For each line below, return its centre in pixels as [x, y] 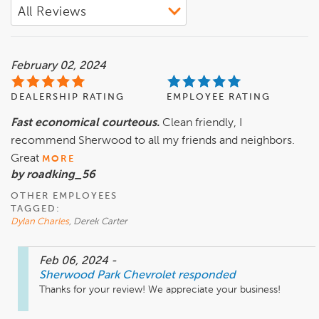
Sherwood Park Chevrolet [107, 276]
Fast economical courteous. [85, 124]
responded [207, 276]
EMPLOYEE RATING [219, 98]
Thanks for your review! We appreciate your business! [160, 290]
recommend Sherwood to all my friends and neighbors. [153, 141]
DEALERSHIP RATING [68, 98]
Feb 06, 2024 [75, 262]
